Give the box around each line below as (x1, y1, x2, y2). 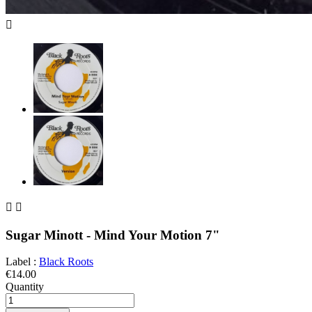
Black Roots (39, 256, 93, 268)
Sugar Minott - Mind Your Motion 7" (6, 227, 220, 242)
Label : (6, 256, 39, 268)
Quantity (6, 281, 44, 293)
